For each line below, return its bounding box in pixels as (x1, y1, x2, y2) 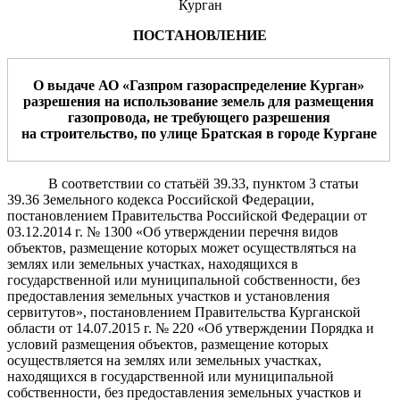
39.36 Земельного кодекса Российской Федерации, (7, 191, 314, 207)
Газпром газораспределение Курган (129, 77, 357, 93)
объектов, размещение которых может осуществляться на (7, 239, 356, 255)
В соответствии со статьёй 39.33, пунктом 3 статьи (48, 175, 360, 191)
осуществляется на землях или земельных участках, (7, 352, 321, 368)
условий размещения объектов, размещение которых (7, 336, 329, 352)
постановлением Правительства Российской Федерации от (7, 207, 367, 223)
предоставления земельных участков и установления (7, 287, 329, 304)
